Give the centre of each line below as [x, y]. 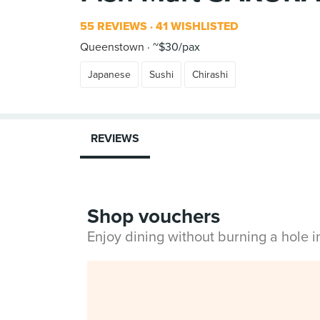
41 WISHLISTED [196, 26]
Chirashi [210, 75]
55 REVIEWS [114, 26]
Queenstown [112, 47]
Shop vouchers [154, 216]
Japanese [109, 75]
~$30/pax [175, 47]
